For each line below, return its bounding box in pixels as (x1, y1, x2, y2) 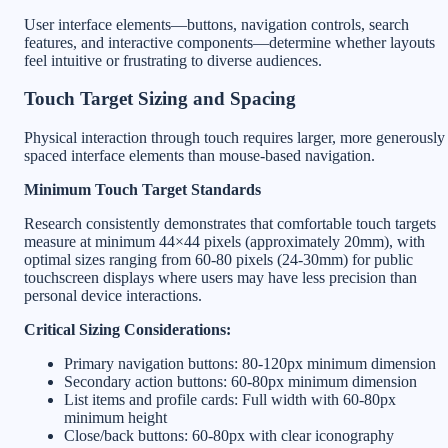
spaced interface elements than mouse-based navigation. (24, 147, 375, 165)
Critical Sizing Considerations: (24, 321, 231, 339)
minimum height (64, 409, 167, 427)
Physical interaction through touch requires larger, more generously (24, 129, 445, 147)
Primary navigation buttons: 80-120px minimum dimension (64, 355, 436, 373)
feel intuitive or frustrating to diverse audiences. (24, 51, 322, 69)
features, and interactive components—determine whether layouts (24, 33, 435, 51)
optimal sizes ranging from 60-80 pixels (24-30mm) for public (24, 251, 413, 269)
